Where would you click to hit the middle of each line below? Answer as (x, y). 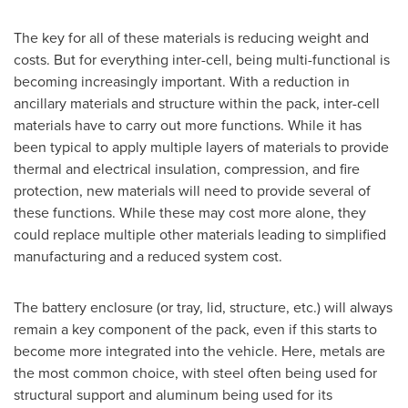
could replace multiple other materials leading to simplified (200, 234)
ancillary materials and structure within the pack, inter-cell (197, 103)
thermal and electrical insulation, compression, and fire (187, 168)
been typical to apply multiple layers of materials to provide (201, 147)
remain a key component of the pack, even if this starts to (195, 329)
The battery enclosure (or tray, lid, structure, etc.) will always (203, 307)
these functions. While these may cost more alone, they (190, 212)
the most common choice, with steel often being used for (195, 372)
